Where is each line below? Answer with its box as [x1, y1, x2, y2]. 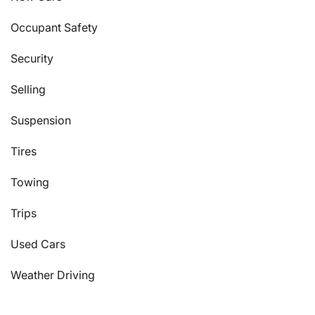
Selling [11, 82, 46, 97]
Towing [11, 175, 49, 190]
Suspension [11, 113, 71, 128]
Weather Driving [11, 268, 95, 283]
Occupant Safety [11, 20, 98, 35]
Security [11, 51, 53, 66]
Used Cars [11, 237, 65, 252]
